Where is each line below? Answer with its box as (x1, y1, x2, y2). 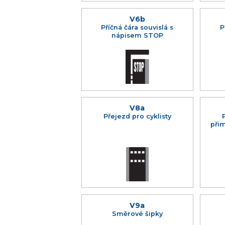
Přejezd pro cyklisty (103, 113, 171, 121)
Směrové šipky (111, 209, 163, 217)
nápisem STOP (111, 31, 163, 39)
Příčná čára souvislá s (101, 23, 174, 31)
